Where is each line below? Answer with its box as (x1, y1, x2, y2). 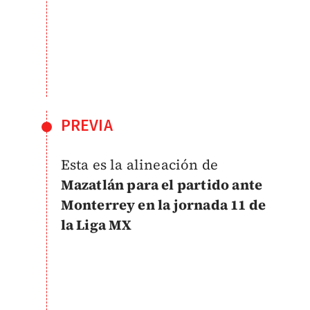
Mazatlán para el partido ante (60, 175, 263, 195)
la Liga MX (60, 215, 132, 235)
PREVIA (60, 113, 113, 138)
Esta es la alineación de (60, 155, 219, 175)
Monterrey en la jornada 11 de (60, 195, 266, 215)
